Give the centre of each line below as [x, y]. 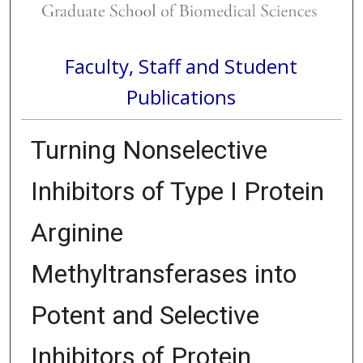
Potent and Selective [145, 316]
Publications [181, 96]
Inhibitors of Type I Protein [177, 192]
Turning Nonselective [149, 150]
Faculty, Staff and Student [181, 66]
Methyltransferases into [163, 274]
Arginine [77, 233]
